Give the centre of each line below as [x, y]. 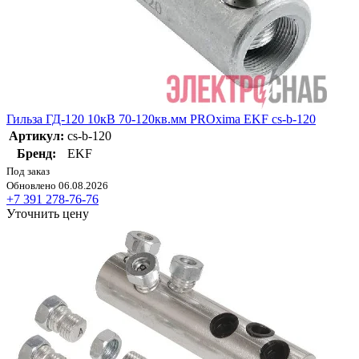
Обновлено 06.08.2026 [57, 185]
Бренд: [36, 153]
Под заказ [28, 171]
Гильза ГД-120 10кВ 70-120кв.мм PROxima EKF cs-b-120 [161, 119]
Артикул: [36, 135]
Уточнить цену [48, 213]
